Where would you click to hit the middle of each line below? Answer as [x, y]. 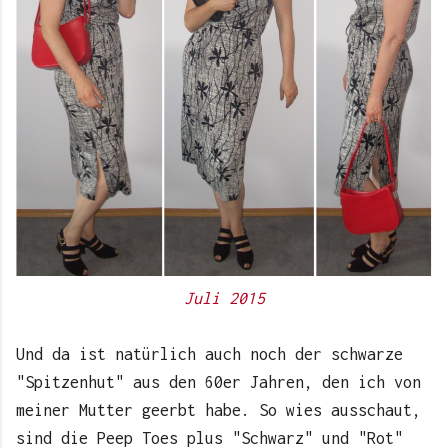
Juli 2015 [224, 298]
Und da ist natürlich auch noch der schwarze [209, 354]
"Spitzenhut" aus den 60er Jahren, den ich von [218, 382]
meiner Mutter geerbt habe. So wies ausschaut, [218, 410]
